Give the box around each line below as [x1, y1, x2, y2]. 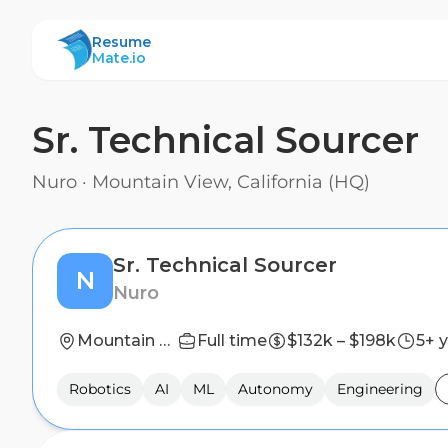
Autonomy [238, 380, 313, 398]
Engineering [337, 380, 423, 398]
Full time [197, 331, 267, 350]
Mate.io [92, 49, 146, 67]
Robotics [69, 380, 131, 398]
